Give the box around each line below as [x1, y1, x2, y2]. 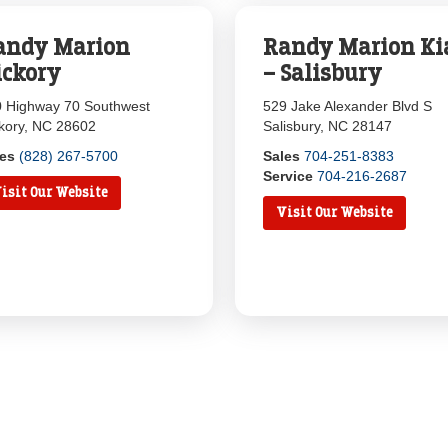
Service [263, 168, 314, 184]
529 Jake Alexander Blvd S [263, 98, 433, 114]
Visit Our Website [276, 205, 394, 220]
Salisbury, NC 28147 [263, 118, 393, 134]
